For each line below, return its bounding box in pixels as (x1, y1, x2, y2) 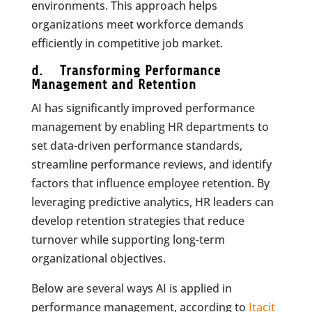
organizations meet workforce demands (31, 17, 244, 32)
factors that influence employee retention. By (31, 175, 270, 191)
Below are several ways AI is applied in (31, 281, 232, 296)
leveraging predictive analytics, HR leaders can (31, 194, 274, 210)
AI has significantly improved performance (31, 100, 255, 116)
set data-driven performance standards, (31, 138, 242, 153)
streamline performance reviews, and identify (31, 157, 272, 172)
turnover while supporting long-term (31, 232, 225, 247)
